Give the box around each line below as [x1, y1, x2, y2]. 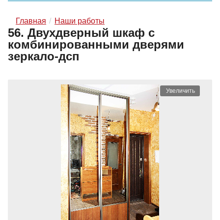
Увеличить [166, 87, 195, 95]
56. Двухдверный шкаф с [8, 26, 155, 40]
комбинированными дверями [8, 38, 184, 52]
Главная [16, 17, 46, 26]
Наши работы [55, 17, 105, 26]
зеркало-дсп [8, 50, 80, 63]
